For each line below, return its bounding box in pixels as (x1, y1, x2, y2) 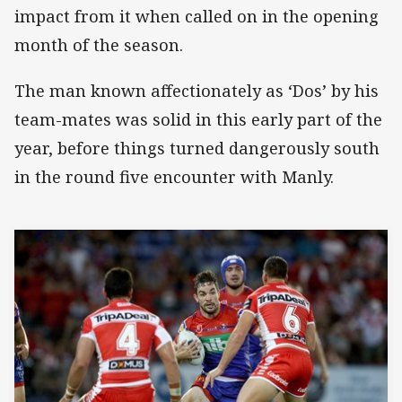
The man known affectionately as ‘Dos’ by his (14, 79, 379, 101)
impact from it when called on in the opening (14, 5, 379, 28)
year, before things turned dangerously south (14, 136, 380, 159)
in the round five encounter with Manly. (14, 165, 334, 188)
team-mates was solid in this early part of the (14, 108, 382, 130)
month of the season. (14, 34, 183, 57)
